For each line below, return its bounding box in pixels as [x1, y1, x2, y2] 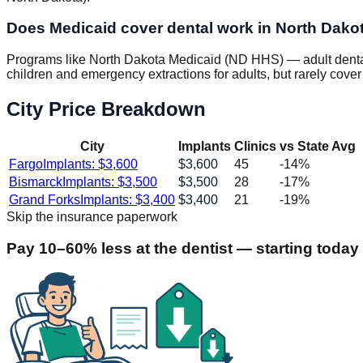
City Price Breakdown [6, 98, 206, 121]
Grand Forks [9, 193, 80, 207]
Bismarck [9, 175, 62, 189]
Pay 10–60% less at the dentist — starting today [6, 239, 359, 257]
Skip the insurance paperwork [6, 210, 177, 224]
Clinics [234, 139, 276, 153]
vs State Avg [280, 139, 356, 153]
